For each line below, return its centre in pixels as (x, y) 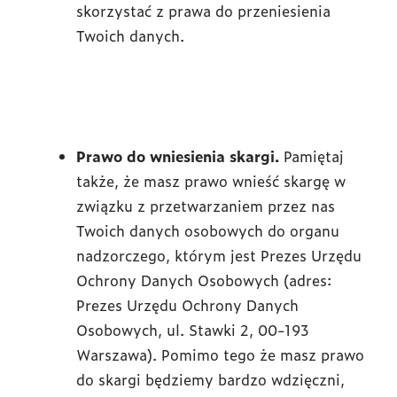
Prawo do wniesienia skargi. (180, 156)
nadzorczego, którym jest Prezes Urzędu (219, 255)
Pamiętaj (314, 156)
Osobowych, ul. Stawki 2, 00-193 (193, 330)
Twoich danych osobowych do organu (208, 230)
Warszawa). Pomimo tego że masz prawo (220, 354)
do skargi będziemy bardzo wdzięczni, (210, 379)
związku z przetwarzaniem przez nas (206, 206)
